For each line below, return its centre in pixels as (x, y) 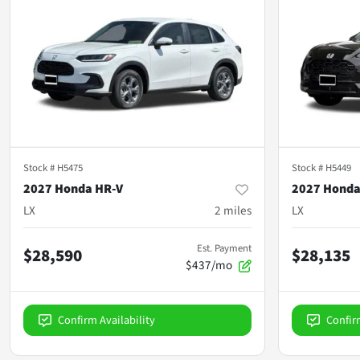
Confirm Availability (106, 320)
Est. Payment (224, 248)
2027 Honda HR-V (73, 188)
